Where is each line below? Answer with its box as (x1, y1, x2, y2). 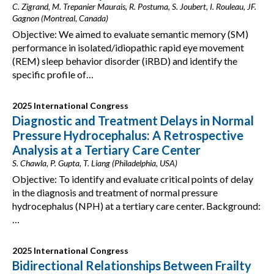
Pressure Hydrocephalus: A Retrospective (12, 128, 243, 143)
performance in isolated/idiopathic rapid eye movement (12, 42, 244, 53)
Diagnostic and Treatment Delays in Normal (12, 113, 254, 128)
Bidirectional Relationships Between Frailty (12, 258, 251, 273)
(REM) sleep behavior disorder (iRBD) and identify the (12, 55, 237, 67)
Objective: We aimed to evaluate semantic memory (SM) (12, 28, 248, 40)
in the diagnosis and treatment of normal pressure (12, 187, 218, 198)
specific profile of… (12, 68, 94, 80)
